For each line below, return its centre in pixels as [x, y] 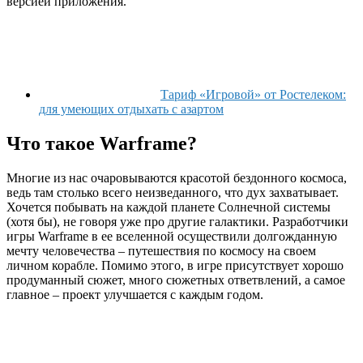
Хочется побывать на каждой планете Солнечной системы [169, 207]
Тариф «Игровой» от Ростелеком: [253, 95]
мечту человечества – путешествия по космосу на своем [161, 251]
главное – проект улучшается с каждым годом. [135, 295]
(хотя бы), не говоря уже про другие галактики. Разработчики [177, 222]
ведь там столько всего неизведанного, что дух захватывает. [173, 193]
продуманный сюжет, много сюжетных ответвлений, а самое [176, 280]
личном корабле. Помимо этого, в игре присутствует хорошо [175, 266]
